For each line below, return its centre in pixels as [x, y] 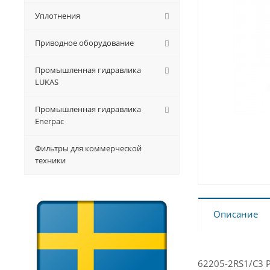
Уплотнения [58, 16]
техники [50, 160]
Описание [236, 214]
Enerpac [49, 121]
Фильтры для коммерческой [88, 148]
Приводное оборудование [84, 43]
